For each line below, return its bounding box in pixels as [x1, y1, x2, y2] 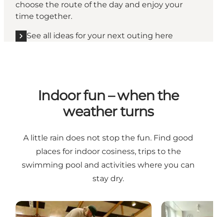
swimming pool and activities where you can [22, 160, 195, 170]
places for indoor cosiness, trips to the [35, 146, 181, 156]
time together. [15, 12, 72, 21]
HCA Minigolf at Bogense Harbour [15, 201, 145, 211]
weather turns [63, 103, 154, 120]
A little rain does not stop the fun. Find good [23, 133, 194, 142]
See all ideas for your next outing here [27, 31, 173, 41]
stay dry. [93, 173, 124, 183]
